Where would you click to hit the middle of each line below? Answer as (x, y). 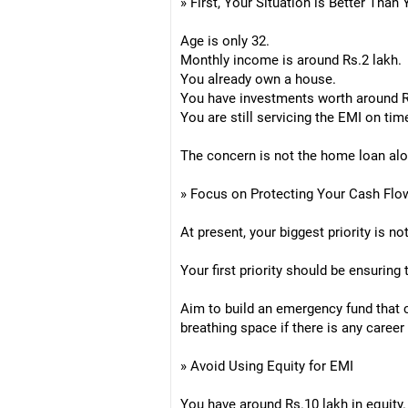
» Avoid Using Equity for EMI (267, 366)
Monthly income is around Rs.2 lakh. (291, 60)
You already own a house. (258, 79)
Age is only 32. (225, 41)
